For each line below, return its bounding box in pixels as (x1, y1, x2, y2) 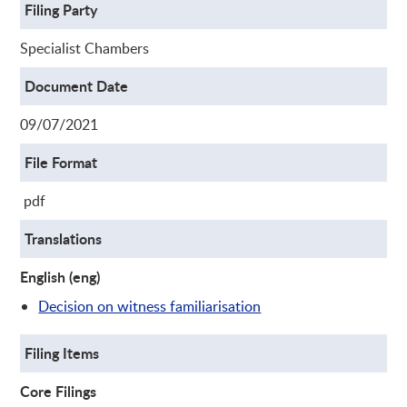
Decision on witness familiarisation (38, 295, 262, 316)
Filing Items (25, 342, 100, 363)
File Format (25, 151, 98, 173)
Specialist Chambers (20, 37, 150, 58)
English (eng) (20, 265, 101, 287)
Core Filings (20, 380, 97, 402)
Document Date (25, 74, 129, 96)
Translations (25, 227, 103, 249)
